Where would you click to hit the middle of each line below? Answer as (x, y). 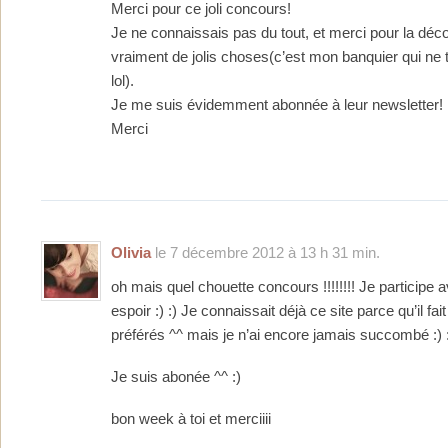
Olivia (131, 252)
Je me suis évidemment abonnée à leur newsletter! (277, 104)
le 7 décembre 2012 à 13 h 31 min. (265, 252)
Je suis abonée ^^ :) (176, 377)
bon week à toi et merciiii (191, 419)
